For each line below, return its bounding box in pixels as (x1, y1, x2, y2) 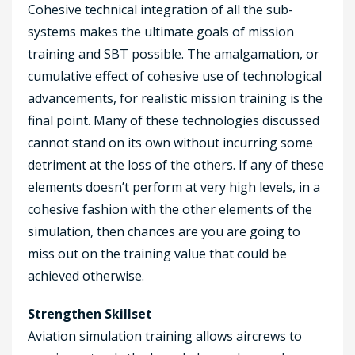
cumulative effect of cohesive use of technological (28, 67, 322, 85)
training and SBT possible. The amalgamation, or (28, 44, 319, 63)
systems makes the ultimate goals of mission (28, 22, 294, 40)
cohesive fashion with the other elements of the (28, 200, 312, 218)
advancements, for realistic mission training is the (28, 89, 323, 107)
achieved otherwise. (28, 266, 144, 284)
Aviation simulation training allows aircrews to (28, 326, 302, 345)
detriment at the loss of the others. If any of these (28, 155, 324, 174)
